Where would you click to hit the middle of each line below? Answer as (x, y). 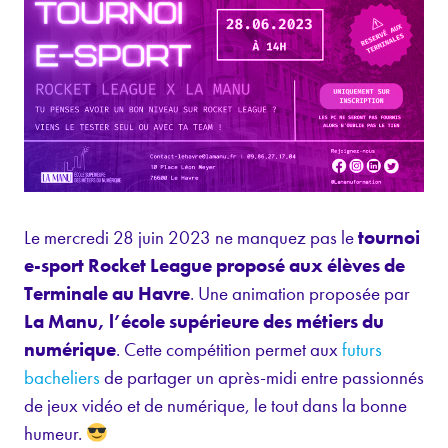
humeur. (55, 433)
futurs (362, 349)
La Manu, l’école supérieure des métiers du (204, 321)
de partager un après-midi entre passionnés (262, 377)
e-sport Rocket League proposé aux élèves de (214, 265)
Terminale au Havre (107, 293)
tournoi (389, 237)
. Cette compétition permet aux (229, 349)
